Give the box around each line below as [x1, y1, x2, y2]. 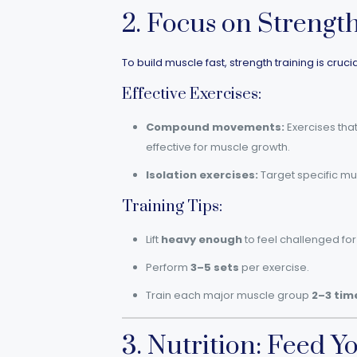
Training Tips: [121, 197, 222, 217]
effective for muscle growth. [145, 139, 290, 155]
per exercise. [238, 260, 309, 275]
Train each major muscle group [145, 288, 312, 303]
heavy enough [160, 232, 242, 247]
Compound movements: [145, 120, 284, 135]
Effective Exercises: [121, 84, 261, 104]
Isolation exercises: [145, 167, 258, 182]
